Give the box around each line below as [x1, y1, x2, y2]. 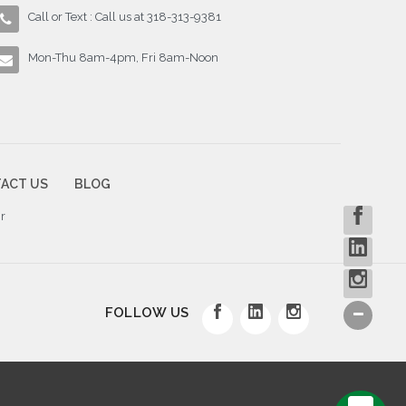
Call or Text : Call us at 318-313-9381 [28, 9, 222, 24]
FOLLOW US [104, 304, 188, 321]
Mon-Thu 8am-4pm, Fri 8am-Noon [28, 50, 219, 64]
